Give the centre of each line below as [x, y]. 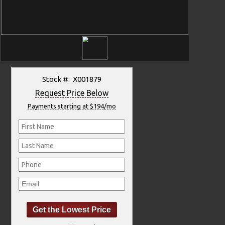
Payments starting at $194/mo [72, 106]
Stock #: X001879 [72, 79]
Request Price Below [72, 93]
